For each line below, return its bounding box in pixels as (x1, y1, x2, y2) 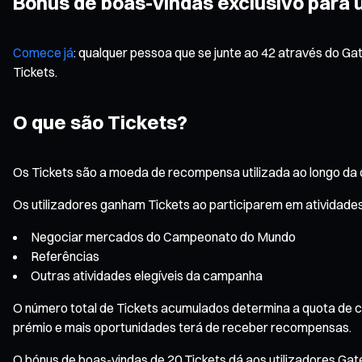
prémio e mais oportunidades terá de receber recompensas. (13, 318, 351, 335)
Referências (31, 247, 99, 264)
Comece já (13, 44, 74, 61)
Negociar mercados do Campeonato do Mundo (31, 228, 296, 245)
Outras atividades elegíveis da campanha (31, 267, 263, 284)
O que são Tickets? (13, 109, 187, 134)
